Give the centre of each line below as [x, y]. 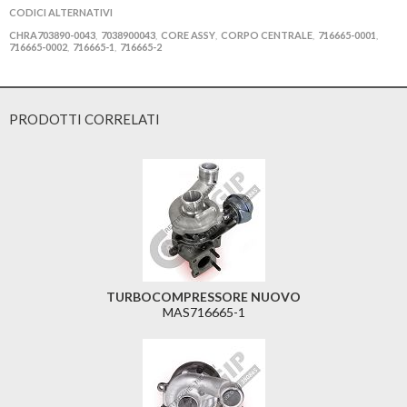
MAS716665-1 [203, 312]
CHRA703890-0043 [52, 35]
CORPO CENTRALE [267, 35]
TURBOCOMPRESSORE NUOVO [203, 296]
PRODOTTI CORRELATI [84, 119]
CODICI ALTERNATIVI [61, 12]
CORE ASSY [188, 35]
